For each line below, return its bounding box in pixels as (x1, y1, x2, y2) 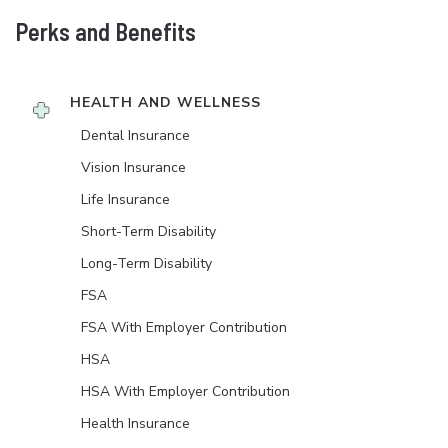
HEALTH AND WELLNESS (70, 93, 261, 113)
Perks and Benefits (16, 17, 196, 47)
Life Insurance (81, 190, 170, 210)
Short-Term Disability (81, 222, 216, 242)
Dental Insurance (81, 126, 190, 146)
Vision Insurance (81, 158, 186, 178)
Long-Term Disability (81, 254, 212, 274)
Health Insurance (81, 414, 190, 434)
